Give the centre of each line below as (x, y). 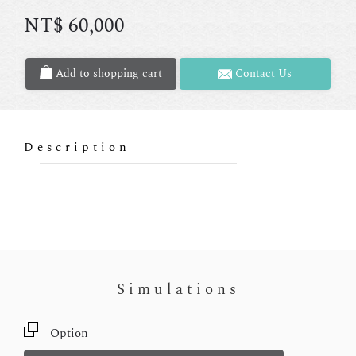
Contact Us (262, 74)
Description (77, 148)
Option (74, 334)
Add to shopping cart (107, 74)
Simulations (178, 290)
